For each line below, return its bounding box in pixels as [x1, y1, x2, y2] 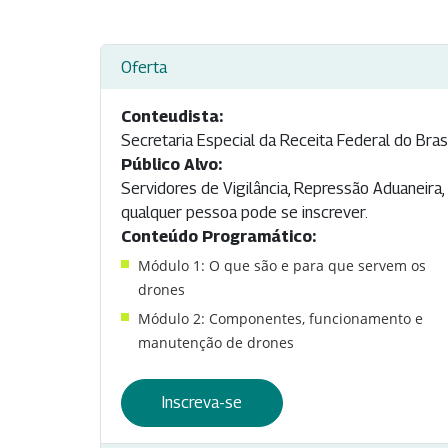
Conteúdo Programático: [121, 227, 316, 247]
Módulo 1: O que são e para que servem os [138, 256, 426, 276]
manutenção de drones [138, 333, 294, 353]
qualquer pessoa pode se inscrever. [121, 203, 368, 223]
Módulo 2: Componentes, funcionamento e [138, 309, 423, 329]
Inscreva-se [162, 393, 242, 413]
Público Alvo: [121, 155, 222, 175]
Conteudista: [121, 107, 223, 127]
